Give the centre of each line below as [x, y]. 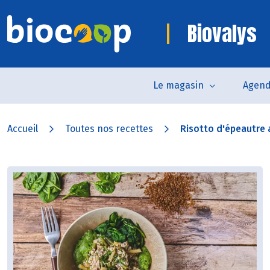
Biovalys [222, 33]
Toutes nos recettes [109, 129]
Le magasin [178, 85]
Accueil [23, 129]
